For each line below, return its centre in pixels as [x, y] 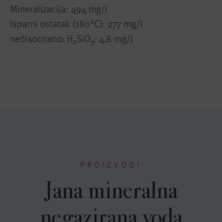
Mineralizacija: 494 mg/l [59, 9]
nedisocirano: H [41, 39]
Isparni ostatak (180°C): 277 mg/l [76, 24]
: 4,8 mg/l [113, 39]
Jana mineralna [111, 190]
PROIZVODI [111, 165]
